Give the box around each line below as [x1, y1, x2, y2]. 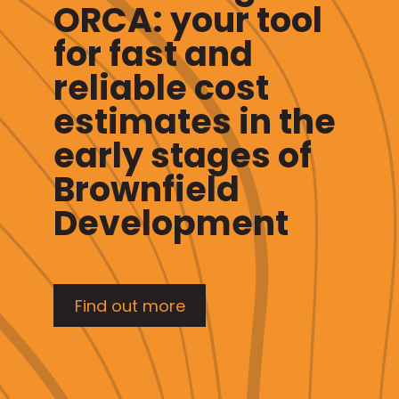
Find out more [74, 294, 185, 317]
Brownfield [53, 165, 240, 213]
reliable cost [53, 63, 269, 111]
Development [53, 199, 289, 247]
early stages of [53, 131, 312, 179]
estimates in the [53, 97, 336, 145]
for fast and [53, 29, 253, 77]
